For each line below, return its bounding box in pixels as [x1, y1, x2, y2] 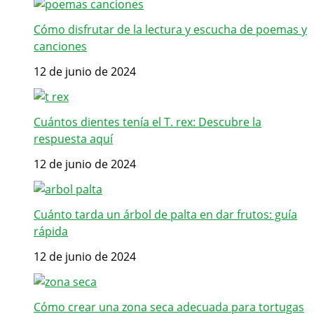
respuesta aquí [34, 131, 113, 147]
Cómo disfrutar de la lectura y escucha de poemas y [34, 22, 307, 38]
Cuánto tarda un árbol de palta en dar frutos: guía [34, 207, 297, 223]
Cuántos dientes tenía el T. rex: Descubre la [34, 114, 261, 130]
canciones [34, 39, 87, 55]
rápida [34, 224, 68, 240]
